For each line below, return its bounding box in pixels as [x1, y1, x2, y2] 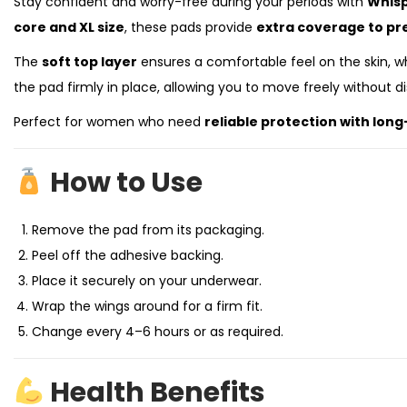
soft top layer [42, 53, 137, 71]
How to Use [50, 164, 203, 202]
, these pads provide [124, 18, 256, 36]
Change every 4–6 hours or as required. [32, 323, 283, 341]
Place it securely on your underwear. [32, 272, 262, 290]
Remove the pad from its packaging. [32, 221, 264, 239]
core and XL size [14, 18, 124, 36]
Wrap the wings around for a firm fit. [32, 297, 263, 315]
